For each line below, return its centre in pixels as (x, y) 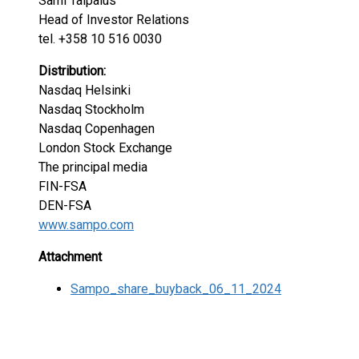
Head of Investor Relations (114, 20)
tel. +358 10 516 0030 (100, 39)
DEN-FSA (65, 206)
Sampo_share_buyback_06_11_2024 (176, 289)
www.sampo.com (86, 225)
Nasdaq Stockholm (91, 109)
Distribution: (72, 71)
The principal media (93, 167)
